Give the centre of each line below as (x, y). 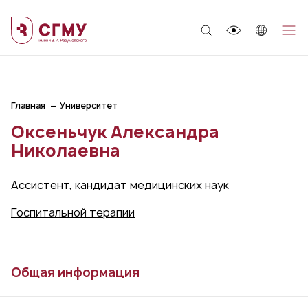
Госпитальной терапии (73, 212)
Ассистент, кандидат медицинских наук (120, 185)
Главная (28, 106)
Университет (89, 106)
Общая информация (75, 273)
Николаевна (66, 151)
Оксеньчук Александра (115, 132)
